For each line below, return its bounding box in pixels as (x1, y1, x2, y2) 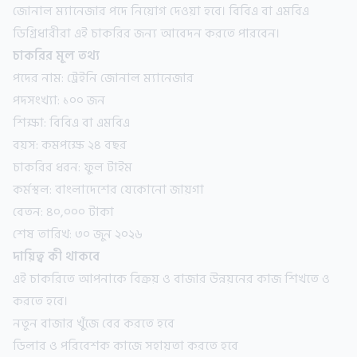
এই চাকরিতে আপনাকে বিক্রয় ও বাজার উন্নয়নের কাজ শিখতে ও (13, 269, 330, 290)
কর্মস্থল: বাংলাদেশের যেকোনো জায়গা (13, 179, 204, 201)
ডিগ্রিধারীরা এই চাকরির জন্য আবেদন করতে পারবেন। (13, 23, 280, 45)
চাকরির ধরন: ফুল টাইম (13, 157, 132, 178)
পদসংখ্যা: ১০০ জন (13, 90, 105, 112)
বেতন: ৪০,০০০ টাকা (13, 202, 114, 223)
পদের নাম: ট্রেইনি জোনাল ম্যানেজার (13, 68, 194, 89)
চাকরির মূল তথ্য (13, 45, 100, 67)
